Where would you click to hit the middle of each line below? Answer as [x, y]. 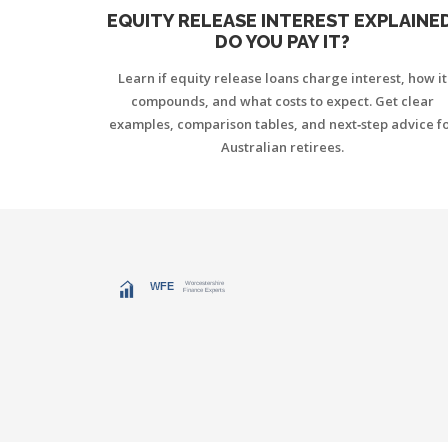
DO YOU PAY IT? [282, 41]
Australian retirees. [282, 146]
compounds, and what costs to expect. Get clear [282, 100]
